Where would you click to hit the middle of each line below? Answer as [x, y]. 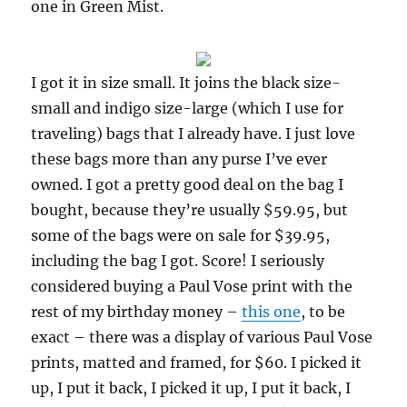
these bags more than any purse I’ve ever [179, 159]
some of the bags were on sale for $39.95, [181, 235]
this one [272, 312]
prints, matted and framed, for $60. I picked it [197, 362]
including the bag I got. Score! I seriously [178, 261]
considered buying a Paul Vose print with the [192, 286]
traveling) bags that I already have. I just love [194, 134]
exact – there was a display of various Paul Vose [202, 337]
